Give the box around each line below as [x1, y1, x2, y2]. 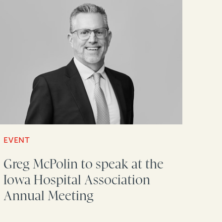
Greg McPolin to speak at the [3, 156, 164, 171]
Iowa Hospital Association [3, 172, 151, 187]
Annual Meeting [3, 188, 94, 203]
